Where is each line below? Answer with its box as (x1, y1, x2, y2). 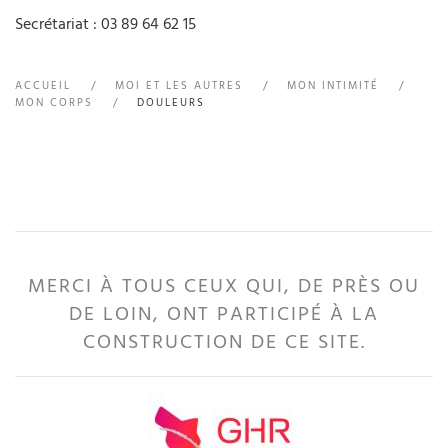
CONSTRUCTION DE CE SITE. (82, 327, 366, 356)
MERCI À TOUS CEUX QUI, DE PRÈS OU (28, 271, 420, 300)
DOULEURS (137, 94, 205, 110)
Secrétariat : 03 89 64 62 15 (15, 12, 196, 35)
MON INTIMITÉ (287, 77, 379, 93)
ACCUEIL (15, 77, 71, 93)
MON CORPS (15, 94, 93, 110)
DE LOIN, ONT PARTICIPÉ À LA (69, 299, 379, 328)
